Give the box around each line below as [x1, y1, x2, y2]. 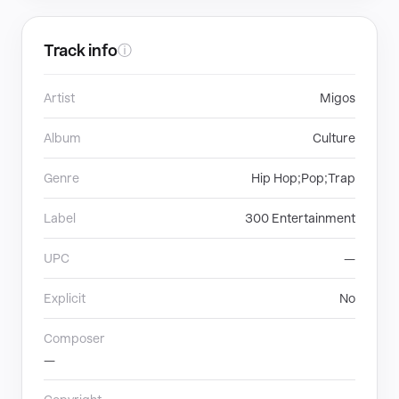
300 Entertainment [245, 211, 355, 225]
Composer [44, 331, 105, 346]
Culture [313, 131, 355, 145]
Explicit [44, 291, 85, 305]
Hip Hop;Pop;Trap [251, 171, 355, 185]
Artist [44, 91, 75, 105]
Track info [44, 41, 118, 60]
